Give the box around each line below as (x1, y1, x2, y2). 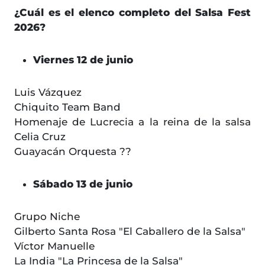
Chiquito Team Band (14, 101, 121, 114)
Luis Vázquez (14, 86, 82, 99)
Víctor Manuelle (14, 240, 95, 253)
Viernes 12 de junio (33, 54, 133, 66)
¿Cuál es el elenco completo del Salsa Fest (14, 7, 251, 19)
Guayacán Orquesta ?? (14, 146, 131, 158)
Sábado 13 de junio (33, 178, 132, 190)
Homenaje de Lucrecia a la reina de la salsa (14, 116, 251, 128)
